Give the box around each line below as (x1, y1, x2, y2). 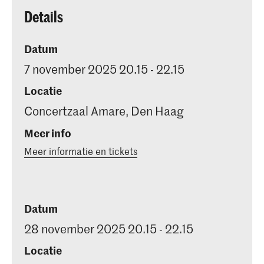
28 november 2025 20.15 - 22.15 (24, 220, 193, 236)
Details (24, 7, 63, 25)
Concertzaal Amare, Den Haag (24, 103, 183, 119)
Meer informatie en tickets (24, 144, 137, 157)
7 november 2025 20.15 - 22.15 (24, 61, 184, 77)
